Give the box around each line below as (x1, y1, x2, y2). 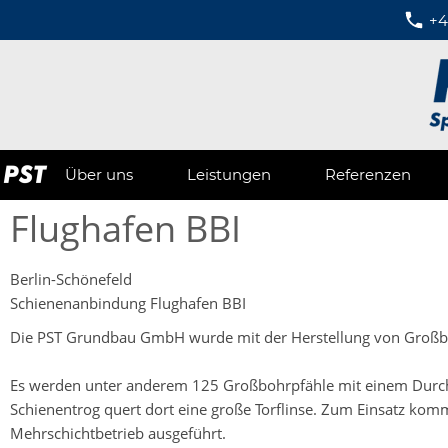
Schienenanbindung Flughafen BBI (10, 293, 246, 313)
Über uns (65, 165, 133, 184)
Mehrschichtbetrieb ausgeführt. (10, 423, 226, 443)
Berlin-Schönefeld (10, 269, 132, 289)
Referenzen (325, 165, 411, 184)
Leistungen (187, 165, 271, 184)
